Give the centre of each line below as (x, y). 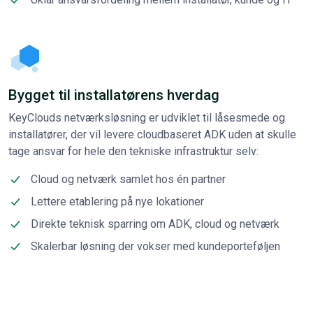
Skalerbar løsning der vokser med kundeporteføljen (155, 246)
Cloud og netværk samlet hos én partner (128, 179)
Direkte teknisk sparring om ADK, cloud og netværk (155, 224)
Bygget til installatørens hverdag (114, 95)
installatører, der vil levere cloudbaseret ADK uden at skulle (152, 134)
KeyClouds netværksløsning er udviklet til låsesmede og (147, 117)
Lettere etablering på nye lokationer (117, 201)
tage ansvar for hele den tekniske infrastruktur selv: (133, 151)
